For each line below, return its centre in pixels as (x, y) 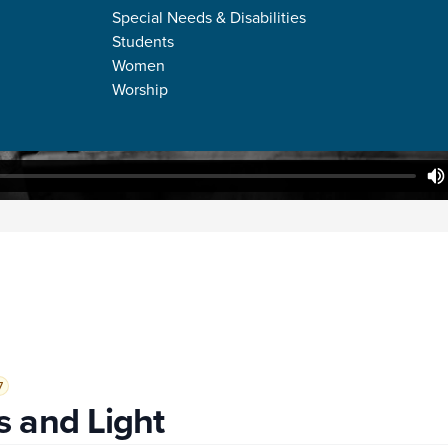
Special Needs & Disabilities (209, 16)
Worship (140, 88)
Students (143, 40)
